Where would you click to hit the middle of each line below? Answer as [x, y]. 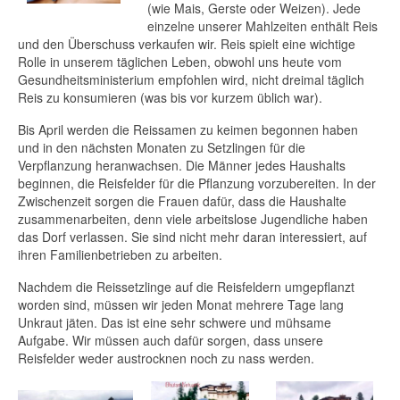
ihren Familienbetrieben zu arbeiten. [120, 255]
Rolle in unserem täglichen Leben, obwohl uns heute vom [180, 62]
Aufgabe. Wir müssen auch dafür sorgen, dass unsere [171, 341]
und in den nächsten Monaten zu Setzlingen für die [162, 148]
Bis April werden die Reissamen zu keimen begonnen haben [188, 130]
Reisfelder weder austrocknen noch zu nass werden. [166, 358]
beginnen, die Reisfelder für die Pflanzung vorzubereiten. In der [197, 183]
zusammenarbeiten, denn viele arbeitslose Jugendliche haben [193, 219]
